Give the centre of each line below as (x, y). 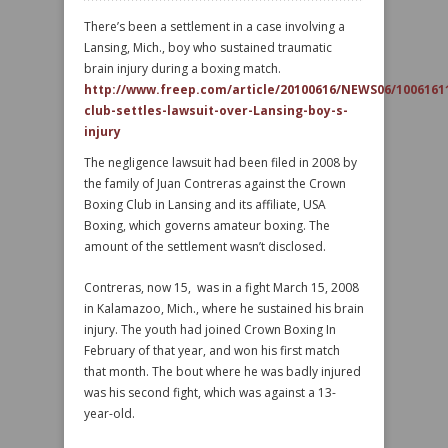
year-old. (109, 413)
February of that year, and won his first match (212, 350)
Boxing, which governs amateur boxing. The (207, 225)
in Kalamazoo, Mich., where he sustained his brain (224, 308)
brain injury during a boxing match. (182, 68)
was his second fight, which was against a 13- (210, 392)
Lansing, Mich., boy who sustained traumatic (208, 47)
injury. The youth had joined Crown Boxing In (210, 329)
